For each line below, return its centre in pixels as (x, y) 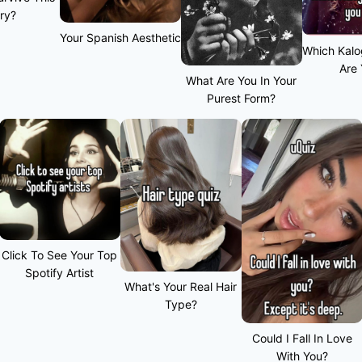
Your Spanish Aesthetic (120, 37)
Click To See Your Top (60, 255)
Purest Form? (242, 99)
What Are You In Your (242, 81)
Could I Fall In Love (302, 339)
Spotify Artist (60, 273)
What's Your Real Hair (181, 287)
